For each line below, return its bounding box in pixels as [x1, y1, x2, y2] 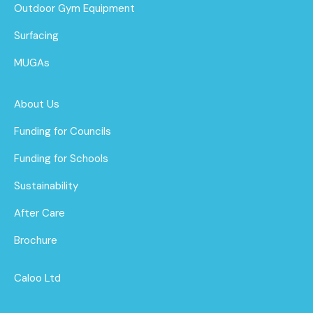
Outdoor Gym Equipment [14, 1, 135, 15]
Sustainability [14, 179, 78, 193]
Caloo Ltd [14, 271, 61, 285]
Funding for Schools [14, 152, 108, 166]
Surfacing [14, 29, 59, 43]
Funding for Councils [14, 124, 111, 138]
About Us [14, 97, 59, 111]
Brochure [14, 233, 57, 247]
